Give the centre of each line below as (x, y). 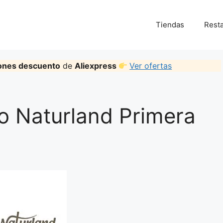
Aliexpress (97, 66)
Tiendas (170, 25)
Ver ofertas (151, 66)
